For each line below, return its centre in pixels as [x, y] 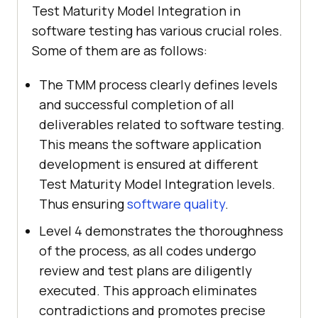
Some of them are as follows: [120, 51]
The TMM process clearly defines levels [158, 85]
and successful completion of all [137, 105]
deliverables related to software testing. [162, 125]
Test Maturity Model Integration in [136, 11]
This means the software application [150, 144]
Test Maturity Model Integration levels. [157, 184]
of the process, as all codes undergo [148, 251]
